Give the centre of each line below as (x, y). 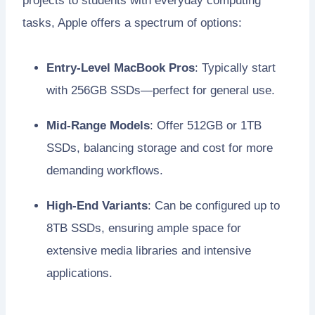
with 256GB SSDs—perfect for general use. (161, 91)
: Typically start (235, 68)
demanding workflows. (105, 171)
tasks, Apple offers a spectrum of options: (132, 23)
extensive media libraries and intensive (149, 251)
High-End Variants (97, 206)
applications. (79, 274)
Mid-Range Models (98, 126)
